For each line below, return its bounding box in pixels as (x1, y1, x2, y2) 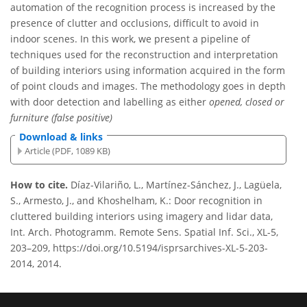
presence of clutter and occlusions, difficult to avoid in (10, 16, 259, 30)
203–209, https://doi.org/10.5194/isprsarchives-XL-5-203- (10, 241, 268, 255)
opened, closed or (209, 95, 284, 109)
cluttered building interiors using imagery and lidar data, (10, 210, 273, 223)
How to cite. (10, 178, 71, 192)
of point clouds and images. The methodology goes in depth (10, 79, 286, 93)
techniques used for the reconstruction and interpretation (10, 48, 278, 62)
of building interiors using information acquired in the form (10, 64, 285, 77)
